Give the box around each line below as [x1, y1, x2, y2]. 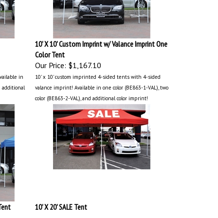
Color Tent [35, 47, 65, 57]
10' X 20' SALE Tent [35, 200, 87, 209]
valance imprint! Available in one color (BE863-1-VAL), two [35, 82, 168, 89]
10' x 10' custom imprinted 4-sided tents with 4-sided [35, 71, 161, 78]
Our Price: [35, 58, 66, 68]
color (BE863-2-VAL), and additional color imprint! [35, 92, 148, 99]
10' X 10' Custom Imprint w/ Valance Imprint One [35, 36, 167, 46]
